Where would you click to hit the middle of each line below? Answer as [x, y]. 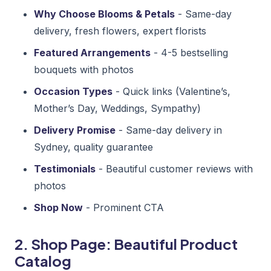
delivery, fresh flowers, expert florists [120, 31]
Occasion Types [73, 91]
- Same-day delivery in [169, 130]
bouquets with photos [84, 69]
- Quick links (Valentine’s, [171, 91]
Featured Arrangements [92, 52]
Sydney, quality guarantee [93, 147]
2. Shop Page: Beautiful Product [126, 243]
